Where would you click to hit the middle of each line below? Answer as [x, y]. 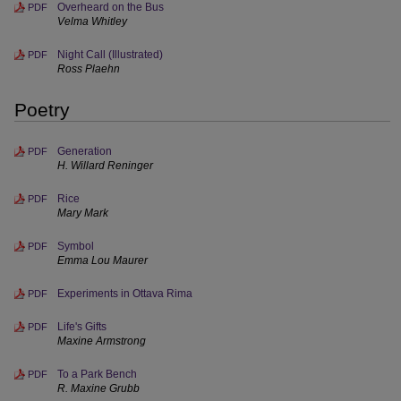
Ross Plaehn [89, 69]
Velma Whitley [92, 21]
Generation [85, 151]
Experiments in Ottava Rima [125, 294]
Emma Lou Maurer [102, 260]
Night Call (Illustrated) [110, 55]
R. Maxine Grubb [98, 388]
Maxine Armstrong [102, 341]
